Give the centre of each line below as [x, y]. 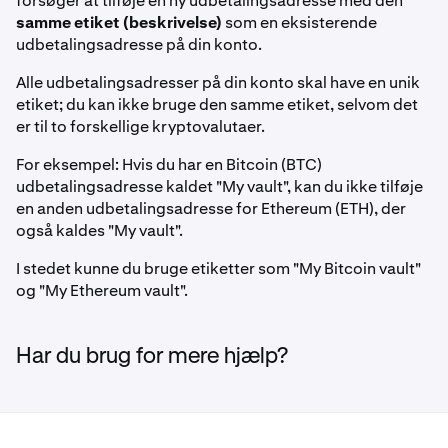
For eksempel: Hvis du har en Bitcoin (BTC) [169, 164]
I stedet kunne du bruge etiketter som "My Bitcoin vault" [218, 268]
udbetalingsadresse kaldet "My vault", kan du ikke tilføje [219, 186]
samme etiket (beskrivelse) [119, 22]
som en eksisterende [299, 22]
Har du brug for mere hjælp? [152, 357]
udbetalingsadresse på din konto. [139, 44]
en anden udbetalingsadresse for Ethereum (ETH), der [211, 208]
